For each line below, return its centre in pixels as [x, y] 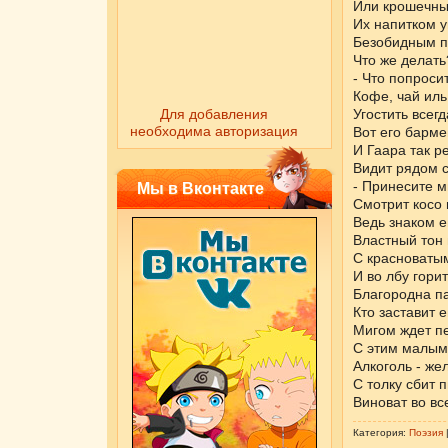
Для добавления [214, 114]
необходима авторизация [214, 131]
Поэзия [425, 432]
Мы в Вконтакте [200, 188]
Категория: [380, 432]
